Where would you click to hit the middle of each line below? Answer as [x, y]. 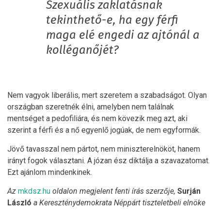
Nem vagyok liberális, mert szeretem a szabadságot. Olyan [107, 95]
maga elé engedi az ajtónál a [123, 35]
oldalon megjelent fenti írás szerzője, [114, 191]
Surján [189, 191]
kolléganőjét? [82, 50]
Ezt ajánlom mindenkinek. [50, 172]
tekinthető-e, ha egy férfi [112, 20]
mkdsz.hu [34, 191]
